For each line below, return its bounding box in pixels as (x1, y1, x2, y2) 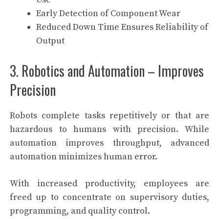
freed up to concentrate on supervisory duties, (10, 192, 209, 203)
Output (36, 35, 65, 46)
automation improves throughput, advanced (10, 137, 209, 149)
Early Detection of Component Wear (36, 8, 180, 19)
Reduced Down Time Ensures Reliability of (36, 22, 208, 33)
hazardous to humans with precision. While (10, 124, 209, 135)
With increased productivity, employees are (10, 178, 209, 189)
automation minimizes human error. (10, 151, 157, 162)
